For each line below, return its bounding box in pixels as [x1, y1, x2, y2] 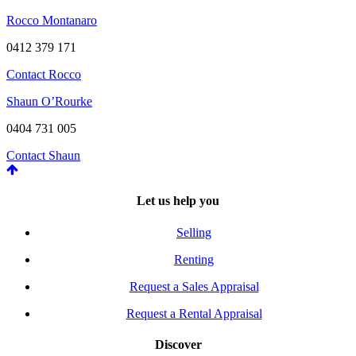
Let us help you [137, 194, 219, 208]
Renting [174, 252, 214, 266]
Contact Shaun [6, 149, 80, 163]
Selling [176, 225, 211, 239]
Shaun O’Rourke [6, 95, 92, 109]
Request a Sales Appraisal [129, 279, 259, 293]
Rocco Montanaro [6, 14, 97, 28]
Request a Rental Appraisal [126, 306, 262, 320]
